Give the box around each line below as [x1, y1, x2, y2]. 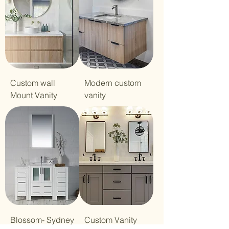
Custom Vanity [84, 214, 137, 225]
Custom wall [10, 78, 55, 88]
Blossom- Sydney [10, 214, 74, 225]
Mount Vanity [10, 90, 57, 101]
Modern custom [84, 78, 141, 88]
